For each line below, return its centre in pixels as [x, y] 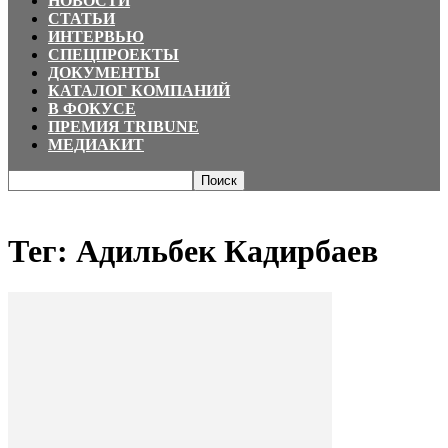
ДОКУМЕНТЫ [104, 72]
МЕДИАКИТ [96, 144]
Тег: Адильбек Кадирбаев [193, 251]
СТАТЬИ [81, 18]
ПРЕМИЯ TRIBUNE [123, 126]
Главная [32, 200]
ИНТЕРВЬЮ [96, 36]
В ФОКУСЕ [92, 108]
